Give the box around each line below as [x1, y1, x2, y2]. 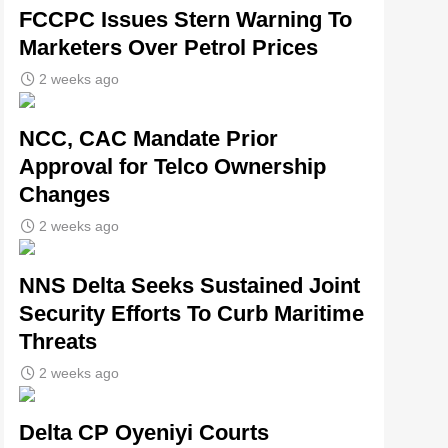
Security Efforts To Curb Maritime [19, 300, 364, 326]
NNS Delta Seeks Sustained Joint [19, 272, 360, 298]
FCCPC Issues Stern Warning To [19, 6, 352, 32]
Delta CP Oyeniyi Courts [19, 419, 269, 445]
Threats [19, 328, 97, 354]
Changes [19, 181, 110, 207]
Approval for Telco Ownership [19, 153, 326, 179]
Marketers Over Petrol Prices [19, 34, 324, 60]
